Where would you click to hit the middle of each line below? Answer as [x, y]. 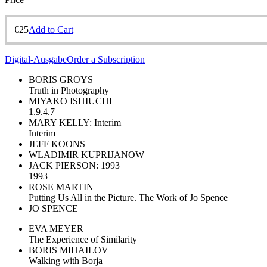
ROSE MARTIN [61, 187]
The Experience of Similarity [83, 239]
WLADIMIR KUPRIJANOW [86, 154]
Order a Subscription [106, 59]
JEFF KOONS [57, 144]
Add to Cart [51, 29]
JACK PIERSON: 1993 [74, 165]
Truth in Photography [69, 90]
